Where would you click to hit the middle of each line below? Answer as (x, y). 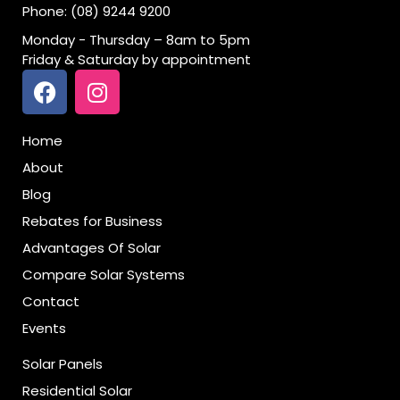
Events (44, 329)
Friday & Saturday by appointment (137, 60)
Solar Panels (62, 364)
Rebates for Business (92, 221)
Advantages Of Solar (92, 248)
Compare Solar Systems (104, 275)
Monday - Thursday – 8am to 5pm (136, 40)
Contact (51, 302)
